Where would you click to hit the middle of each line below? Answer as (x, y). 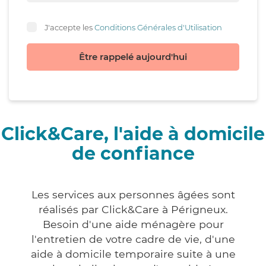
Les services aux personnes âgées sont (133, 195)
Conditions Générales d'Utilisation (158, 27)
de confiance (133, 154)
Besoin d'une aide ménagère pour (133, 224)
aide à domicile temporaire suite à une (133, 254)
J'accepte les (69, 27)
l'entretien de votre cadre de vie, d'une (133, 239)
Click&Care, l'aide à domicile (133, 134)
